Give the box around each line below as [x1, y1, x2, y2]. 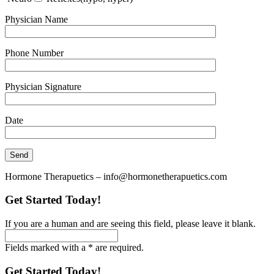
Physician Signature [5, 81, 81, 92]
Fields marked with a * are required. [5, 242, 144, 253]
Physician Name [5, 13, 68, 24]
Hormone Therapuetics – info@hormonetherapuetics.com [5, 171, 227, 182]
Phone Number [5, 47, 64, 58]
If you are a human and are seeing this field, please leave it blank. [5, 218, 256, 229]
